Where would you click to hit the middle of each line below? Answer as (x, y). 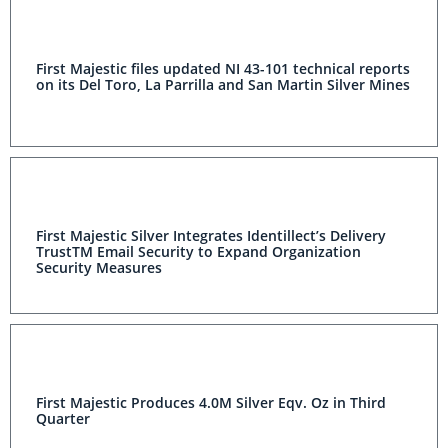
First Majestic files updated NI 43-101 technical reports (223, 68)
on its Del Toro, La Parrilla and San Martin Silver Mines (223, 84)
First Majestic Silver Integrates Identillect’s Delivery (211, 235)
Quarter (63, 418)
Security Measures (99, 267)
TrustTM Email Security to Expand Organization (198, 251)
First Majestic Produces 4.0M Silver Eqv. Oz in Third (211, 402)
